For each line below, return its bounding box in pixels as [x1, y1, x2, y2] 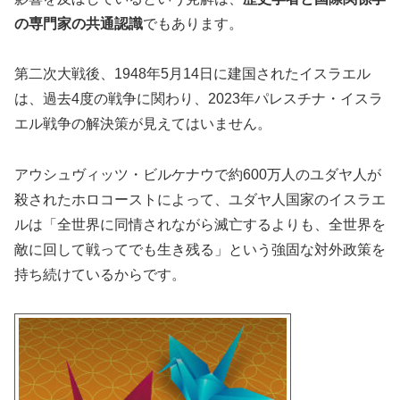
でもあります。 [143, 15, 243, 31]
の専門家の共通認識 [14, 15, 143, 31]
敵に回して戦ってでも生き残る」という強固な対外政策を [14, 242, 386, 258]
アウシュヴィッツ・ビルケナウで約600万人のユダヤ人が [14, 167, 381, 183]
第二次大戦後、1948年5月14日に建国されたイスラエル [14, 66, 371, 82]
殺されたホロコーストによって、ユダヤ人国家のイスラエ [14, 192, 386, 208]
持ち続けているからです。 [14, 267, 186, 283]
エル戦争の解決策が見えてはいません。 [14, 116, 271, 132]
